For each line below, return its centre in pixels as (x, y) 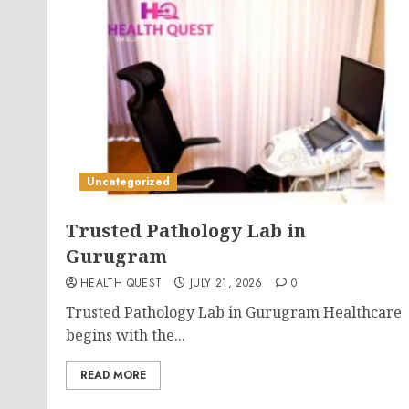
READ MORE (113, 375)
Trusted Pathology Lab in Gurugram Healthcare (234, 312)
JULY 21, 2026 (226, 283)
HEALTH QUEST (121, 283)
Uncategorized (128, 182)
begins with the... (126, 335)
